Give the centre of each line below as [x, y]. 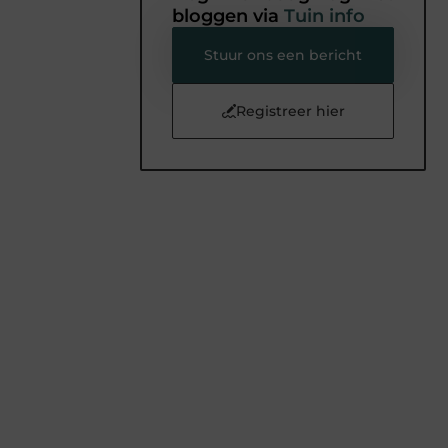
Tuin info [324, 15]
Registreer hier [290, 110]
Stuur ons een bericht [283, 54]
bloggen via [228, 15]
